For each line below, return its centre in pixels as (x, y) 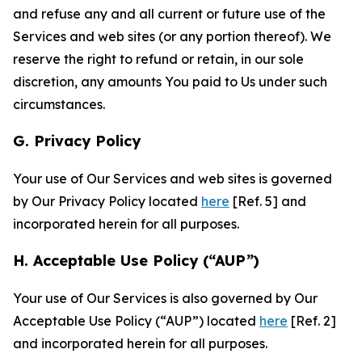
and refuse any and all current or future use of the (169, 14)
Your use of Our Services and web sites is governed (173, 179)
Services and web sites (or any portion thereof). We (172, 36)
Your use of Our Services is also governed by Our (165, 298)
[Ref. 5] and (268, 201)
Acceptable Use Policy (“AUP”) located (136, 321)
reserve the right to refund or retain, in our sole (158, 59)
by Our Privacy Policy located (107, 201)
